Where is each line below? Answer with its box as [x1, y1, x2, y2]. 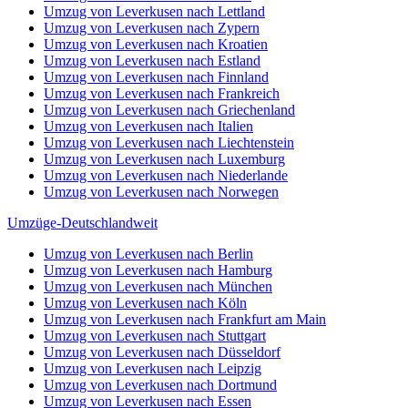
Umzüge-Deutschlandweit [7, 215, 158, 230]
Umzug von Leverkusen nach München [44, 279, 272, 294]
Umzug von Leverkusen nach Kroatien [44, 36, 268, 52]
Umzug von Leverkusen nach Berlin [44, 246, 253, 261]
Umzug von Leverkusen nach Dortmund [44, 377, 277, 393]
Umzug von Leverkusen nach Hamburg [44, 262, 272, 278]
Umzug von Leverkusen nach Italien [44, 118, 253, 134]
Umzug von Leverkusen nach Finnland [44, 69, 269, 85]
